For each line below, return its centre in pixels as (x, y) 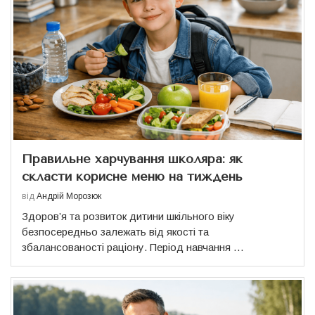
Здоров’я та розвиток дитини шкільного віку (128, 216)
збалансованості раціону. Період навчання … (133, 247)
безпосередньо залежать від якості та (115, 231)
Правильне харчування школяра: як (132, 159)
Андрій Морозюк (69, 196)
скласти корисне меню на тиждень (132, 176)
